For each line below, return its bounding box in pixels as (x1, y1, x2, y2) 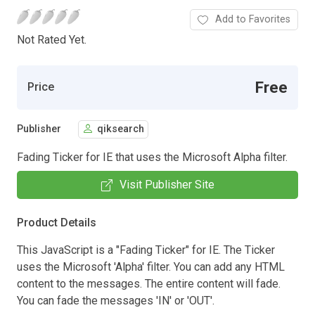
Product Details (17, 215, 96, 229)
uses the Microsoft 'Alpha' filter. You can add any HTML (17, 259, 285, 274)
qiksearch (97, 123, 144, 136)
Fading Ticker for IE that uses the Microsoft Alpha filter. (17, 150, 288, 164)
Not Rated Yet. (17, 32, 86, 46)
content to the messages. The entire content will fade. (17, 276, 281, 290)
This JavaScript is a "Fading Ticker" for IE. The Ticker (17, 243, 275, 257)
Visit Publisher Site (119, 177, 214, 191)
